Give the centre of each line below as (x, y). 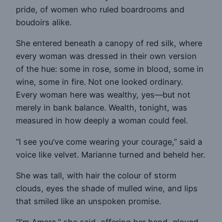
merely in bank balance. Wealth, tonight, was (102, 108)
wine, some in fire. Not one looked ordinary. (99, 82)
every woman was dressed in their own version (106, 56)
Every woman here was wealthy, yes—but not (103, 95)
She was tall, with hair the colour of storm (96, 175)
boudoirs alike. (44, 23)
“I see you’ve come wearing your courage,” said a (109, 141)
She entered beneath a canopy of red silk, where (109, 43)
